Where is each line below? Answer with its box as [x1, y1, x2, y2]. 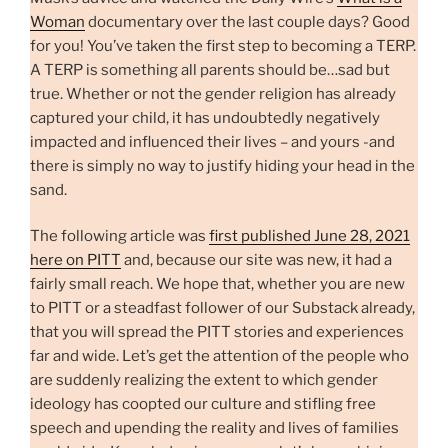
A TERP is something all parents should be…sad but [30, 60, 390, 79]
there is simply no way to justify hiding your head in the [30, 156, 415, 175]
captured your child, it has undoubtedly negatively [30, 108, 380, 127]
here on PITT [30, 251, 121, 270]
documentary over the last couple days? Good [85, 12, 410, 31]
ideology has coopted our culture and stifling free [30, 395, 376, 414]
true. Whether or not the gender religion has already [30, 84, 396, 103]
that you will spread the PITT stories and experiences [30, 323, 404, 342]
